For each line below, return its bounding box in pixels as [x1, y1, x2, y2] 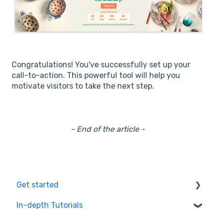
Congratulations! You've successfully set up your [12, 60, 190, 70]
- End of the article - [70, 124, 147, 134]
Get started [16, 180, 59, 190]
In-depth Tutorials [16, 201, 83, 210]
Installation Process [27, 201, 99, 210]
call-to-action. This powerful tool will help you [12, 71, 180, 80]
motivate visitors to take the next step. [12, 81, 154, 91]
